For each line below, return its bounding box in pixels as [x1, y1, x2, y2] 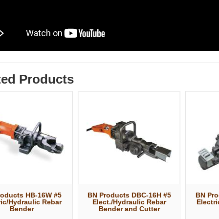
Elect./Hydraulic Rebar [92, 197, 166, 206]
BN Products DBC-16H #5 [87, 191, 171, 199]
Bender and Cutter [98, 204, 160, 213]
